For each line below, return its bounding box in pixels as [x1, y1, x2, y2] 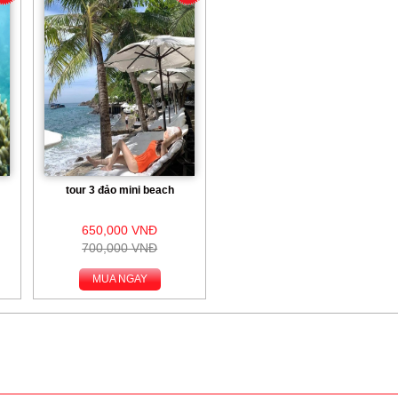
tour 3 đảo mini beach [65, 184, 174, 196]
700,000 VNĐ [82, 241, 158, 255]
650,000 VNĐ [82, 223, 158, 237]
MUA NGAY [92, 273, 147, 285]
